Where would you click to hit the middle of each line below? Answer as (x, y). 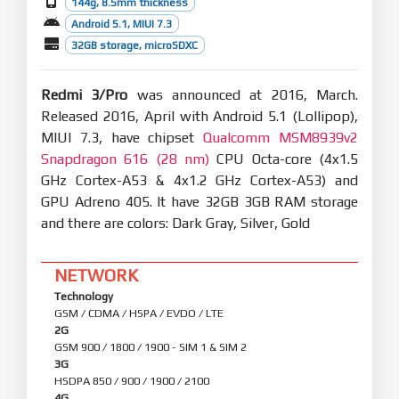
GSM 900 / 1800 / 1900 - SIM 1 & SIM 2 (151, 346)
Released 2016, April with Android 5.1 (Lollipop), (199, 116)
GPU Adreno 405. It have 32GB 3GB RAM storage (199, 201)
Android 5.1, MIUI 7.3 (122, 24)
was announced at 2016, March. (243, 94)
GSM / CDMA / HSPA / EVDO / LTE (139, 313)
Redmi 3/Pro (85, 94)
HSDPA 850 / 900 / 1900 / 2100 (132, 380)
